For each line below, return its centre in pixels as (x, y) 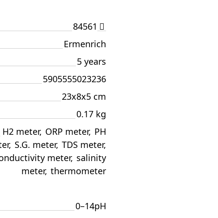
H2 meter (21, 131)
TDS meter (83, 145)
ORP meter (67, 131)
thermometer (78, 171)
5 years (91, 61)
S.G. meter (35, 145)
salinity (91, 158)
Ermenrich (85, 44)
